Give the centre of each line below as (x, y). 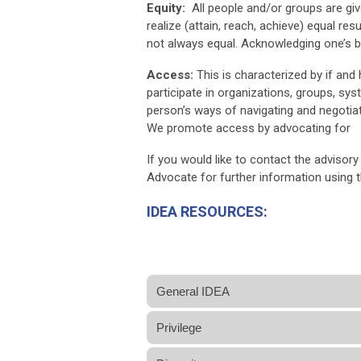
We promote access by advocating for (249, 128)
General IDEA (193, 291)
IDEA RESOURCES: (207, 211)
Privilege (179, 327)
